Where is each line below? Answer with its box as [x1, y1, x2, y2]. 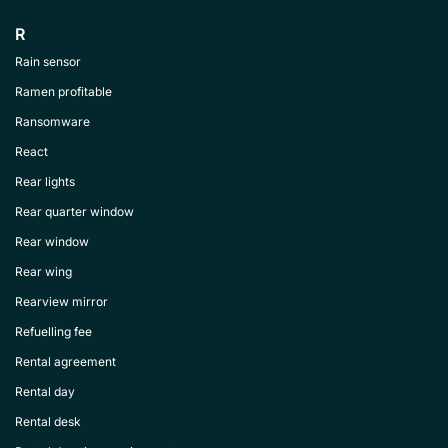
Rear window [15, 234, 89, 249]
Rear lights [15, 174, 75, 189]
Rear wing [15, 264, 72, 279]
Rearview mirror [15, 294, 108, 309]
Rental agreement [15, 354, 116, 369]
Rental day [15, 384, 75, 399]
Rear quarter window [15, 204, 134, 219]
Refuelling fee [15, 324, 92, 339]
